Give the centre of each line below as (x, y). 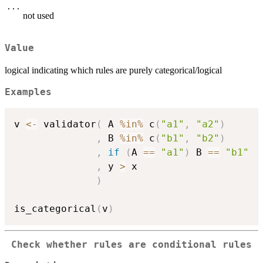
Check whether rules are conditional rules (131, 245)
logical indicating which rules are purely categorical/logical (113, 70)
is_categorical (55, 208)
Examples (28, 92)
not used (38, 15)
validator (67, 124)
